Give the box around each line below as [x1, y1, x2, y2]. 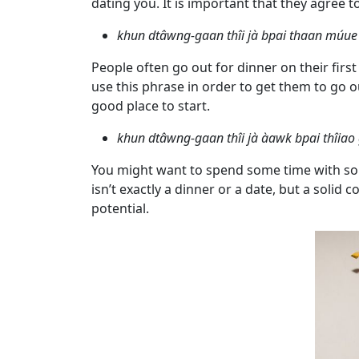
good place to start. [91, 97, 210, 115]
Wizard [28, 253, 67, 269]
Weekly [28, 176, 68, 192]
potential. [91, 200, 149, 218]
